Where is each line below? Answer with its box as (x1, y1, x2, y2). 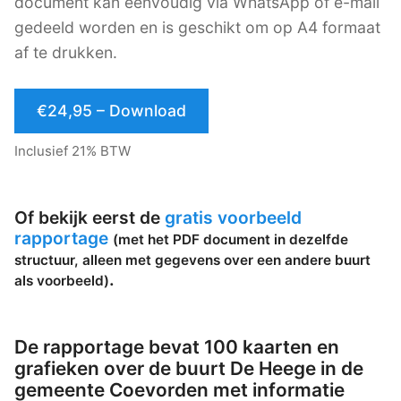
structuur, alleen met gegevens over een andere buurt (14, 252, 371, 269)
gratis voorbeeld (165, 207, 302, 229)
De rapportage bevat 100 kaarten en (14, 336, 339, 359)
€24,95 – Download (37, 100, 186, 120)
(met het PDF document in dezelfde (113, 231, 348, 249)
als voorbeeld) (14, 272, 109, 290)
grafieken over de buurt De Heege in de (14, 357, 363, 380)
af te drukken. (14, 42, 117, 62)
